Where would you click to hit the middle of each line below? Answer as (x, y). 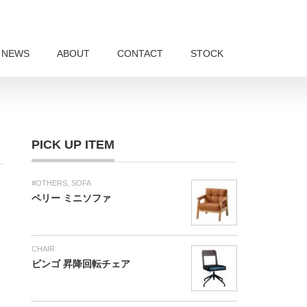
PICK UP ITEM (73, 145)
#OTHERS (49, 183)
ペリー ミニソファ (71, 198)
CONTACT (140, 53)
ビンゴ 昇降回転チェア (81, 264)
